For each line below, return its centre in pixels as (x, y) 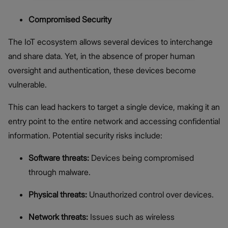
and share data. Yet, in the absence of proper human (102, 56)
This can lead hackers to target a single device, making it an (114, 107)
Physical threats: (59, 195)
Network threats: (59, 217)
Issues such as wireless (132, 217)
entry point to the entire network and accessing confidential (114, 121)
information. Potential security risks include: (85, 136)
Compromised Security (70, 20)
